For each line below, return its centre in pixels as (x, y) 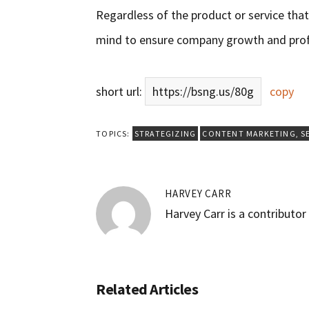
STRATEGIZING (165, 134)
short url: (121, 92)
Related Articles (147, 289)
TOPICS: (114, 134)
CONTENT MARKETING (249, 134)
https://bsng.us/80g (203, 92)
